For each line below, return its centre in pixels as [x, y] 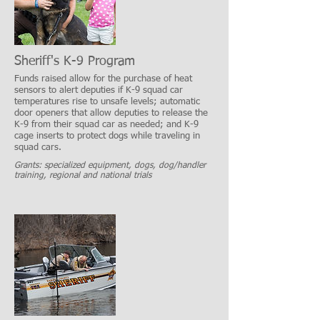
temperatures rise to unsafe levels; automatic [107, 102]
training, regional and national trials [83, 176]
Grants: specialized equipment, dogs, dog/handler [110, 166]
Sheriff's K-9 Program [75, 61]
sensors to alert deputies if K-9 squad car [99, 91]
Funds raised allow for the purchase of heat [103, 79]
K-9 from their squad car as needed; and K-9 [106, 125]
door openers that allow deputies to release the [111, 114]
